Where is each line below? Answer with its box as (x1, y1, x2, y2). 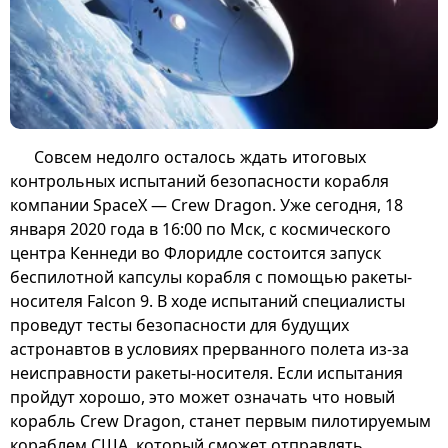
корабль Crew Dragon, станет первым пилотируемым (10, 409, 431, 432)
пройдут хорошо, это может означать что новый (10, 385, 395, 408)
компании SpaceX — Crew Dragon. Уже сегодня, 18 (10, 193, 403, 216)
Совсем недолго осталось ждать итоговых (34, 145, 366, 168)
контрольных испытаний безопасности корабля (10, 169, 389, 192)
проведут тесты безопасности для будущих (10, 313, 349, 336)
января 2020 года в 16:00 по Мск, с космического (10, 217, 391, 240)
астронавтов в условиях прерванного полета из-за (10, 337, 409, 360)
